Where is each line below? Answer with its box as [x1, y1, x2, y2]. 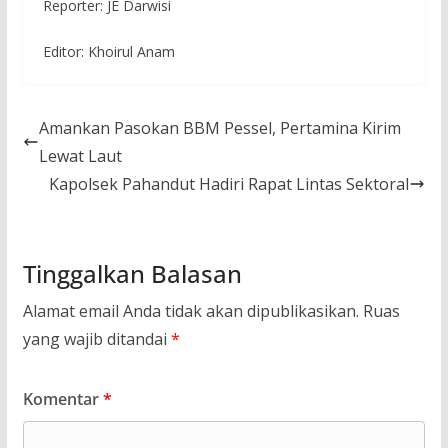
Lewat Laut [38, 145, 122, 168]
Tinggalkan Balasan [22, 257, 242, 291]
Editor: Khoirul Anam [42, 42, 175, 62]
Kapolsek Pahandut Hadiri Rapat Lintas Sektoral [49, 173, 410, 196]
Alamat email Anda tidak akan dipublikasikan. [22, 300, 359, 323]
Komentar [22, 388, 103, 411]
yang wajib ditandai [22, 328, 171, 351]
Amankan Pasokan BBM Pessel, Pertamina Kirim [38, 117, 401, 140]
